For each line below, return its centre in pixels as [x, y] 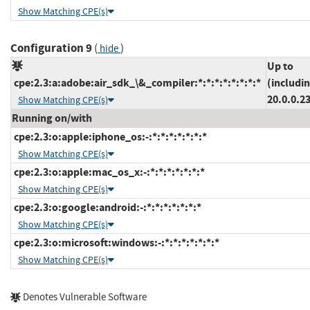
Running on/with [52, 118]
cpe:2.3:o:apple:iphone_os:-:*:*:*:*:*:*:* [109, 137]
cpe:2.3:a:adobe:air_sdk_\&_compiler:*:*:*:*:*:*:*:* [136, 83]
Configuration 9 [51, 48]
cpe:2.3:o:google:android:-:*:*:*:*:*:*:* [107, 208]
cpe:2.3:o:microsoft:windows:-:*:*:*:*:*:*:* [116, 243]
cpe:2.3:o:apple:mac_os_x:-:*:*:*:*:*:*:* [108, 172]
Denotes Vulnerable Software [84, 298]
